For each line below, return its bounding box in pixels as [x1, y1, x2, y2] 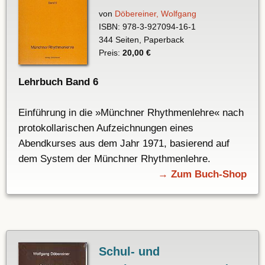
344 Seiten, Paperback [98, 35, 184, 45]
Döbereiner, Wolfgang [114, 9, 196, 19]
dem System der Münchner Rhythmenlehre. [18, 153, 211, 165]
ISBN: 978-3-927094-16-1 [98, 22, 196, 32]
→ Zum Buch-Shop [158, 169, 247, 180]
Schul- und [98, 245, 160, 258]
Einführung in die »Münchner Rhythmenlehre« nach [18, 107, 244, 119]
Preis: [98, 48, 122, 58]
